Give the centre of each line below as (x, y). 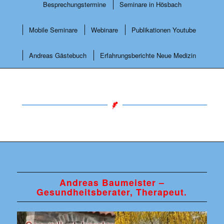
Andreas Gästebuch (58, 55)
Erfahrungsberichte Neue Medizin (148, 55)
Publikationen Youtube (164, 30)
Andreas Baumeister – (112, 182)
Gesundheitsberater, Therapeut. (112, 192)
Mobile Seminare (53, 30)
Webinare (105, 30)
